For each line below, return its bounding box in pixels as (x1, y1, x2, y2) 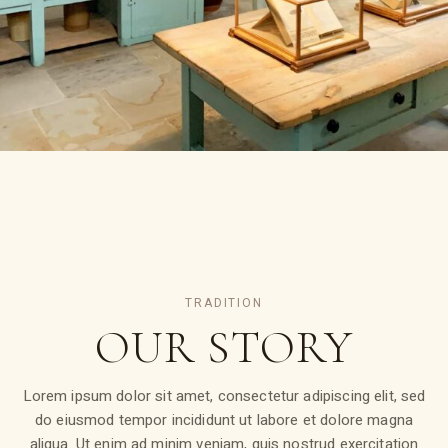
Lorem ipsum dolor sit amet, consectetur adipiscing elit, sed (22, 385, 426, 408)
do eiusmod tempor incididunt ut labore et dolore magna (34, 409, 414, 432)
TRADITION (185, 294, 263, 313)
